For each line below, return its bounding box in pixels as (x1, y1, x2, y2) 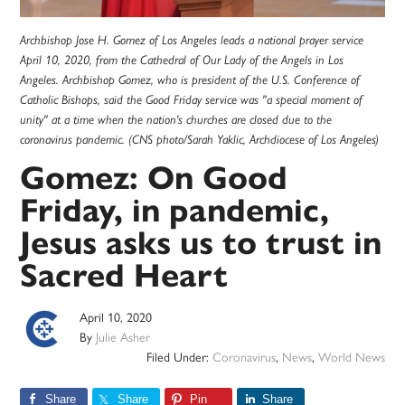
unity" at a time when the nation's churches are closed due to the (20, 112, 333, 127)
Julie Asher (96, 327, 151, 346)
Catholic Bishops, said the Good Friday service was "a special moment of (20, 92, 363, 108)
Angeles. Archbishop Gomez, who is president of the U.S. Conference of (20, 72, 361, 88)
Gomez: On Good (20, 157, 288, 199)
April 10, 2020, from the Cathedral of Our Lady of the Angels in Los (20, 52, 344, 68)
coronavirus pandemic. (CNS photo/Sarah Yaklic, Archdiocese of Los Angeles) (20, 132, 380, 147)
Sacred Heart (20, 255, 229, 297)
